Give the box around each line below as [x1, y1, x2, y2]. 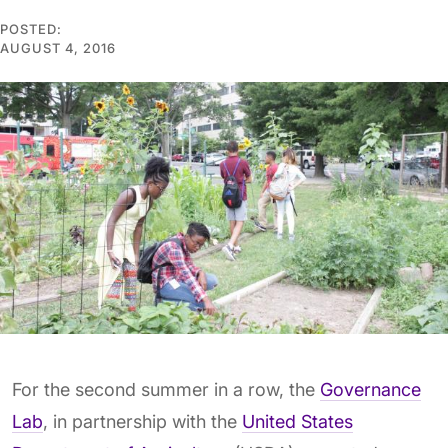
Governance [320, 379, 421, 401]
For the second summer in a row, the [12, 379, 320, 401]
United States [242, 411, 353, 433]
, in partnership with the [43, 411, 242, 433]
